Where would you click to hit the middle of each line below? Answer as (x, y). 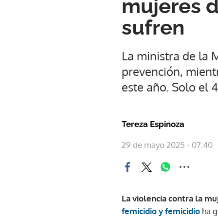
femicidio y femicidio (161, 211)
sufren (153, 27)
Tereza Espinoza (153, 124)
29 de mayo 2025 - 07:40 (167, 145)
